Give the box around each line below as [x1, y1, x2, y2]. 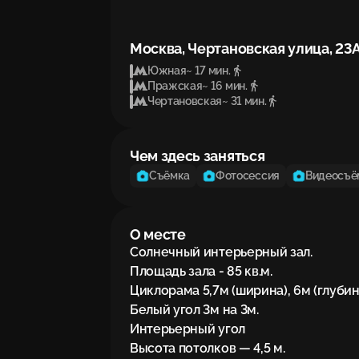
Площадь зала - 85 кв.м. [130, 264, 272, 279]
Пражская [147, 79, 203, 92]
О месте [130, 226, 186, 243]
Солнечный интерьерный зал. [130, 244, 313, 260]
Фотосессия [216, 169, 280, 182]
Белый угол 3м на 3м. [130, 302, 259, 317]
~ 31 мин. [222, 95, 267, 107]
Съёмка [149, 169, 191, 182]
